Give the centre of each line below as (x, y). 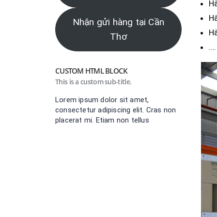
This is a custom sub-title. (93, 81)
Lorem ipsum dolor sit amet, (102, 100)
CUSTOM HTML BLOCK (92, 70)
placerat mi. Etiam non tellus (102, 120)
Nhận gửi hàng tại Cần (118, 22)
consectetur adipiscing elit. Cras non (116, 110)
